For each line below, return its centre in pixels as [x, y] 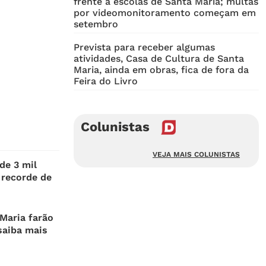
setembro [96, 24]
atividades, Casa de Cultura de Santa [159, 59]
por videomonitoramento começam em [165, 13]
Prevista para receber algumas [144, 47]
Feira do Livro [106, 81]
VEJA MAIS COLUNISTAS [196, 155]
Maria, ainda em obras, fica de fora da [161, 70]
